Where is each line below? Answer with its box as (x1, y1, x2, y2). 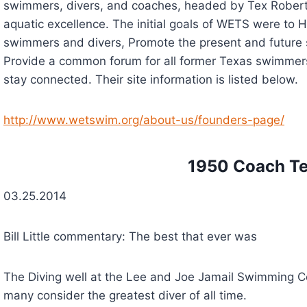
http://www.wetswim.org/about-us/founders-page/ (3, 112, 284, 127)
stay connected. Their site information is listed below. (3, 72, 298, 86)
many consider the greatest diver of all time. (3, 288, 247, 302)
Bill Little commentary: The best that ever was (3, 229, 257, 243)
